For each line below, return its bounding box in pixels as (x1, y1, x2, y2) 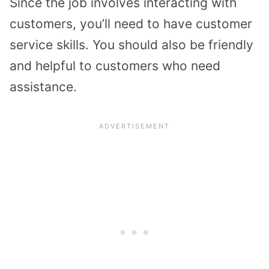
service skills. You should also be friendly (10, 37, 253, 53)
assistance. (10, 79, 77, 95)
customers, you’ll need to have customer (10, 16, 252, 32)
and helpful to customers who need (10, 58, 220, 74)
